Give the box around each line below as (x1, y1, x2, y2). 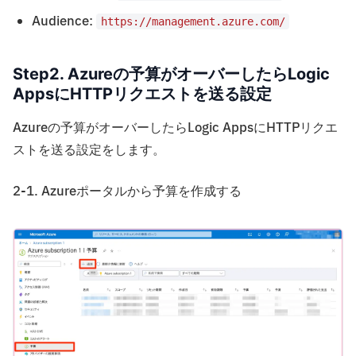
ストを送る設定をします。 (13, 140, 165, 160)
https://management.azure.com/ (100, 14, 285, 28)
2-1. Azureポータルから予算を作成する (13, 181, 242, 201)
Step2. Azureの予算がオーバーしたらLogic (13, 64, 330, 83)
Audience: (32, 11, 96, 31)
